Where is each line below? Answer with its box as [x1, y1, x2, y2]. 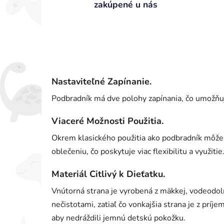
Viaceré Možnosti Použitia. [51, 115, 163, 127]
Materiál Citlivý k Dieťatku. [51, 168, 165, 180]
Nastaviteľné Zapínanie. [51, 75, 151, 88]
